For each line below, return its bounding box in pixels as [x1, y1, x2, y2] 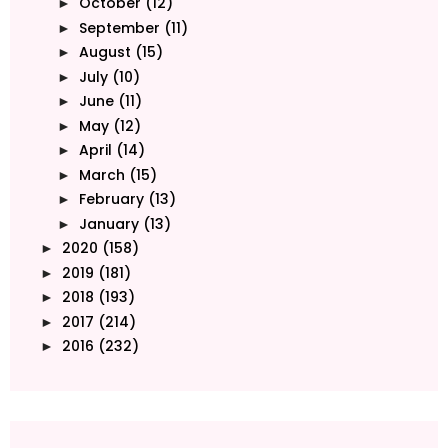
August [78, 42, 131, 63]
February [78, 189, 144, 210]
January [78, 213, 139, 234]
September [78, 17, 160, 38]
